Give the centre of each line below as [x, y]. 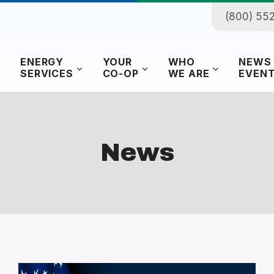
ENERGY [42, 62]
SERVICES [47, 74]
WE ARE [189, 74]
